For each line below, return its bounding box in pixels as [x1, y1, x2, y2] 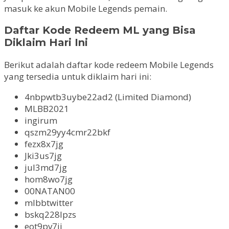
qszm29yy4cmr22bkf [25, 126, 110, 139]
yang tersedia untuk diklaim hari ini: [4, 71, 151, 83]
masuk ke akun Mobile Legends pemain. [4, 2, 167, 14]
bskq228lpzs [25, 209, 76, 221]
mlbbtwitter [25, 197, 73, 209]
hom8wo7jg [25, 173, 73, 186]
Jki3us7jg [25, 150, 62, 162]
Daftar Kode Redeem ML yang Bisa [4, 24, 196, 37]
